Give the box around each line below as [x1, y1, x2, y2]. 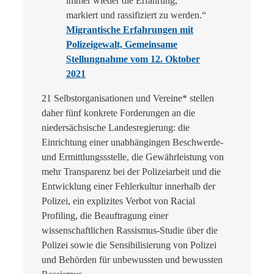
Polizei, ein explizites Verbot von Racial [42, 196, 195, 207]
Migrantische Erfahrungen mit [66, 24, 193, 35]
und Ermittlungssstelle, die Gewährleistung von [42, 152, 224, 163]
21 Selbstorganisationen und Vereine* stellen [42, 93, 214, 104]
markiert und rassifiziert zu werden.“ [66, 10, 206, 21]
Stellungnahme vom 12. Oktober [66, 54, 200, 65]
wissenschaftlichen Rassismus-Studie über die [42, 225, 218, 236]
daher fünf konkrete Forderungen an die [42, 108, 195, 119]
